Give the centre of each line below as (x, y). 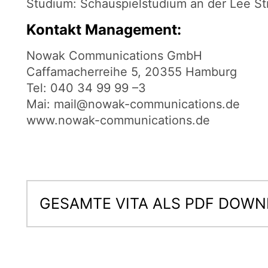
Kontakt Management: (104, 30)
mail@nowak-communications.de (147, 104)
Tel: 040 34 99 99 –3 (86, 88)
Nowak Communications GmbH (114, 56)
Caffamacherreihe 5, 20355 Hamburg (132, 72)
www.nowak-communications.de (118, 121)
